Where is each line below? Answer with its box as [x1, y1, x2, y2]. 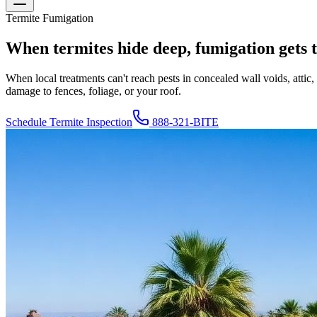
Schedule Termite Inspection [6, 115, 132, 128]
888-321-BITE [149, 115, 219, 128]
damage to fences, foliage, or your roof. [6, 84, 181, 97]
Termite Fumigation [6, 12, 93, 24]
